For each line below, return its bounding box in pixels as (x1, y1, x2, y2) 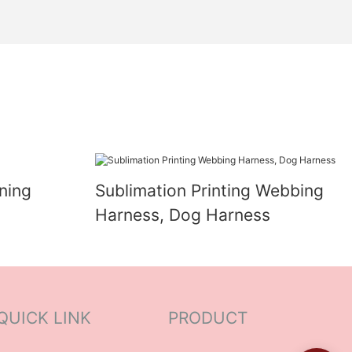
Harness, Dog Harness (94, 204, 270, 225)
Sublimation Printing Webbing (94, 180, 324, 200)
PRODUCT (168, 308, 247, 328)
